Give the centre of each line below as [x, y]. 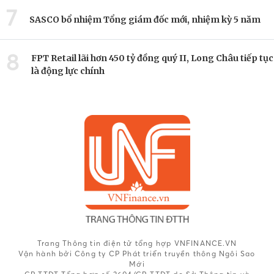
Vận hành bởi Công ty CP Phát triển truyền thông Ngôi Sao [137, 253]
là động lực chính [68, 71]
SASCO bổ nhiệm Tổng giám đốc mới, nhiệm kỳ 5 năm [145, 19]
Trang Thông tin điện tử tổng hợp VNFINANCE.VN [137, 243]
